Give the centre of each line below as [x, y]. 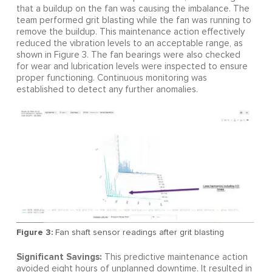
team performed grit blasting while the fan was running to [134, 20]
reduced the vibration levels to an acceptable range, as [129, 43]
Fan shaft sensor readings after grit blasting [138, 232]
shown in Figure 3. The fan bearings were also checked [128, 55]
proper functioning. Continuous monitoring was [111, 78]
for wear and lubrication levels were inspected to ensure [132, 66]
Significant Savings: [60, 257]
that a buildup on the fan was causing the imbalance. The [133, 8]
